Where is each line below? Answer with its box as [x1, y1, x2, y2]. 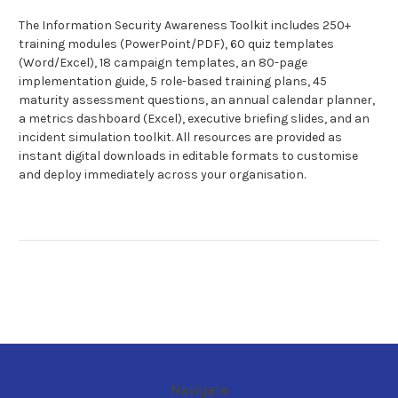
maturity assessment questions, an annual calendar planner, [19, 92, 375, 108]
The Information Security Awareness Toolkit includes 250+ [19, 18, 351, 34]
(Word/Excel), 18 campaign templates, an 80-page [19, 55, 307, 71]
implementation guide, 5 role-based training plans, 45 [19, 74, 327, 90]
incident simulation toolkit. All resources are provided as [19, 130, 342, 146]
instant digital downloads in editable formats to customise [19, 148, 358, 164]
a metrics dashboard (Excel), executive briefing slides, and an [19, 111, 370, 127]
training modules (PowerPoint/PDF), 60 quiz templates [19, 36, 334, 52]
